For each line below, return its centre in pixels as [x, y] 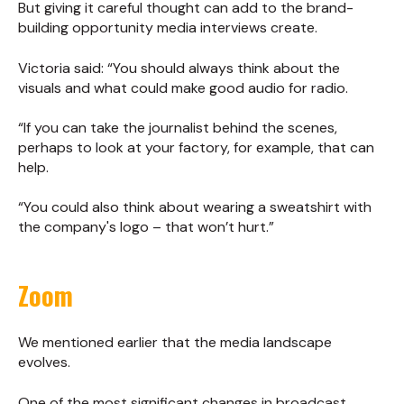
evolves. [44, 363]
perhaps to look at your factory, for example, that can [196, 147]
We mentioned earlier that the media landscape [175, 343]
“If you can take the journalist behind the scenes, [178, 128]
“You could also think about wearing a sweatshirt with [195, 207]
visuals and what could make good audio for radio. [183, 87]
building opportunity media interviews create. [168, 28]
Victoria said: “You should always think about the [179, 68]
